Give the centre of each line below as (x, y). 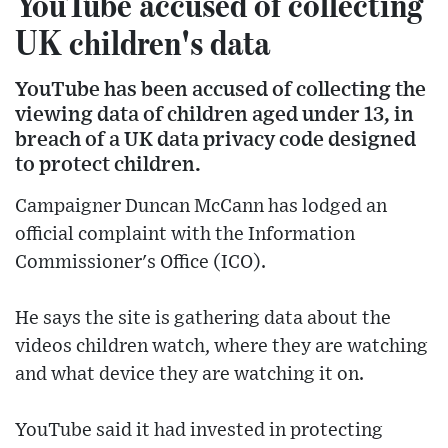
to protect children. (108, 165)
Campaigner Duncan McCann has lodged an (201, 207)
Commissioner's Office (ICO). (140, 263)
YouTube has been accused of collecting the (220, 90)
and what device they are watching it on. (189, 375)
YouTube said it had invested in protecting (199, 431)
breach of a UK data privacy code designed (215, 140)
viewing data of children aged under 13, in (214, 115)
